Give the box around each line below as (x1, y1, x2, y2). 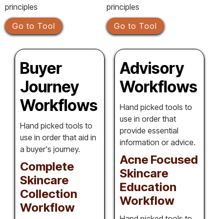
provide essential (120, 125, 178, 135)
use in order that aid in (20, 132, 96, 142)
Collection (20, 186, 77, 201)
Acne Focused (120, 152, 198, 167)
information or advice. (120, 137, 196, 147)
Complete (20, 159, 74, 174)
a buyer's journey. (20, 144, 80, 154)
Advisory (120, 58, 184, 78)
